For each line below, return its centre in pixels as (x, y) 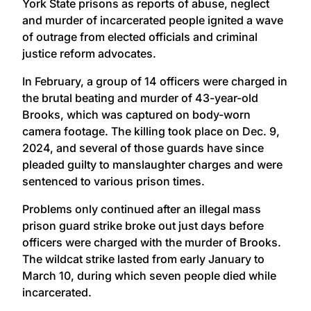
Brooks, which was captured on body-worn (136, 114)
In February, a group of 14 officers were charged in (155, 81)
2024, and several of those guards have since (143, 148)
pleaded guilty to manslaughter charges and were (152, 164)
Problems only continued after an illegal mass (142, 209)
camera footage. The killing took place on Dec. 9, (151, 131)
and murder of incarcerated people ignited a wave (153, 20)
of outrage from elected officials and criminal (140, 36)
